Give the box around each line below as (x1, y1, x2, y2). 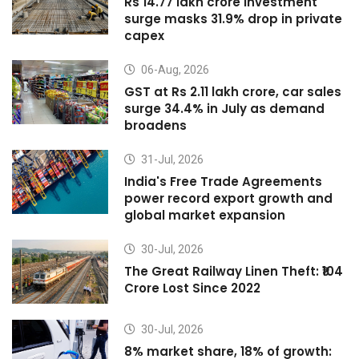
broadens (124, 117, 187, 135)
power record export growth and (124, 190, 333, 208)
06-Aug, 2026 (139, 63, 209, 77)
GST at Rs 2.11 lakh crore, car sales (124, 83, 341, 101)
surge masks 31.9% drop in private (124, 10, 342, 28)
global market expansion (124, 207, 285, 224)
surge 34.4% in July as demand (124, 100, 325, 118)
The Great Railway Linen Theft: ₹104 (124, 263, 343, 280)
